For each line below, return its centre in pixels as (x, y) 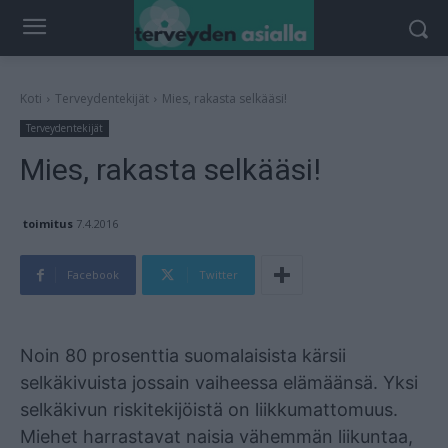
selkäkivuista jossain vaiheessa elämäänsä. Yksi (219, 383)
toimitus (48, 223)
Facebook (93, 275)
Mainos (34, 325)
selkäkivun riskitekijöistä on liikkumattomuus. (209, 410)
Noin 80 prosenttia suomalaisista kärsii (183, 356)
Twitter (218, 275)
